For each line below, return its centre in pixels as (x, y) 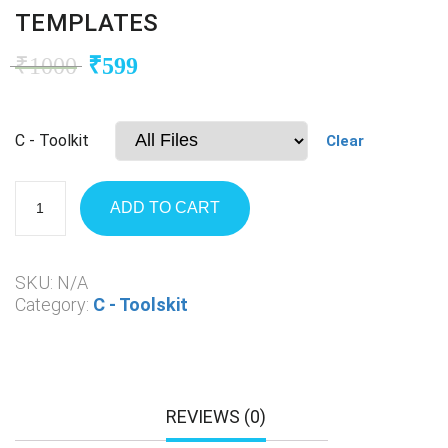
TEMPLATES (87, 22)
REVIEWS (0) (215, 416)
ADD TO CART (164, 208)
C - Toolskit (140, 304)
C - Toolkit (52, 140)
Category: (54, 304)
